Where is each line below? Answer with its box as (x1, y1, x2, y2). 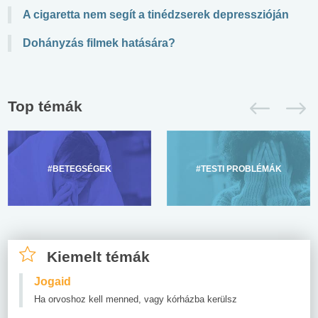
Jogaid (34, 275, 71, 287)
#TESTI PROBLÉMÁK (195, 163, 282, 174)
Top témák (8, 97, 82, 114)
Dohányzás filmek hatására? (23, 36, 175, 49)
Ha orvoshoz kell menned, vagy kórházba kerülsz (34, 293, 237, 305)
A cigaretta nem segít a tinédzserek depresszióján (23, 8, 289, 21)
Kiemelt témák (47, 248, 150, 265)
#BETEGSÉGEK (48, 163, 111, 174)
